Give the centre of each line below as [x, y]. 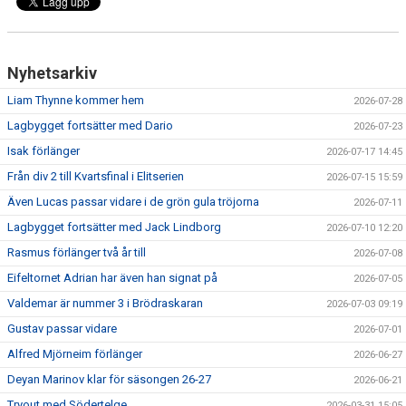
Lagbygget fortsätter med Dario [90, 126]
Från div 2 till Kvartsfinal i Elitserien [96, 176]
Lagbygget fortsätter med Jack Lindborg [114, 227]
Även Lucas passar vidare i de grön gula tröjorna [133, 202]
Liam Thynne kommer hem [76, 100]
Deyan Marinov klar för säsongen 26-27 [109, 379]
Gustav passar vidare [62, 329]
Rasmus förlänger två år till [77, 252]
